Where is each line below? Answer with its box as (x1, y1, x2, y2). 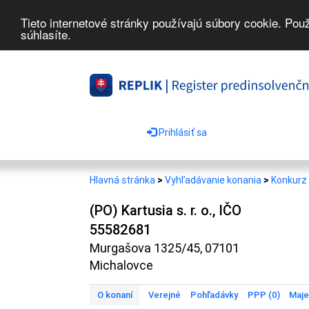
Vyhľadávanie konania (163, 175, 263, 186)
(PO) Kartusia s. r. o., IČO (90, 202, 241, 219)
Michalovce (90, 258, 153, 272)
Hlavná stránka (90, 175, 157, 186)
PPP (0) (247, 290, 280, 300)
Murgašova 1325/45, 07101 (90, 241, 239, 255)
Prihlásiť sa (157, 127, 207, 138)
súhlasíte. (21, 25, 71, 43)
